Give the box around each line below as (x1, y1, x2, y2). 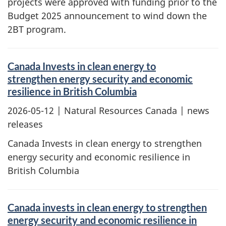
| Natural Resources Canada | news (54, 104, 209, 117)
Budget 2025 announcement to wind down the (8, 10, 207, 22)
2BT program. (8, 23, 66, 35)
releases (8, 118, 43, 130)
